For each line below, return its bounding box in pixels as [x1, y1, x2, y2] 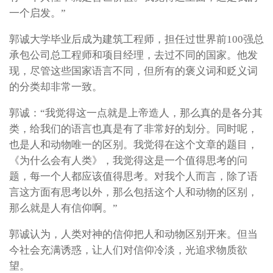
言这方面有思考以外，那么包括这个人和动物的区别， [9, 186, 258, 198]
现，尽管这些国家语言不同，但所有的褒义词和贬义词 [9, 65, 258, 77]
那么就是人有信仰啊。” [9, 202, 118, 214]
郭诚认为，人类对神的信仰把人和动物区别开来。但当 [9, 228, 258, 240]
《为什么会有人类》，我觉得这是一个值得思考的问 [9, 154, 247, 166]
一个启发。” [9, 7, 66, 19]
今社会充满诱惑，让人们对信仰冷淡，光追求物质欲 [9, 244, 247, 256]
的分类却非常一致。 [9, 81, 102, 93]
